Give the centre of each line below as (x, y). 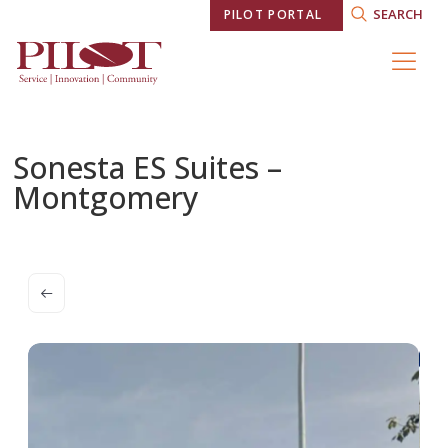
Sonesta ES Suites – (148, 167)
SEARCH (397, 14)
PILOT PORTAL (273, 15)
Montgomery (106, 197)
